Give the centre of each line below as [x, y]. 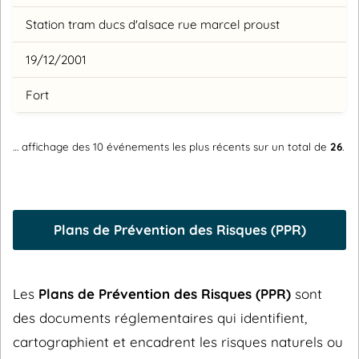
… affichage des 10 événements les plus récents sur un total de [171, 146]
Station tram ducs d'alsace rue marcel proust [153, 25]
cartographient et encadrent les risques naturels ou [178, 341]
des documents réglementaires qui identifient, [160, 317]
